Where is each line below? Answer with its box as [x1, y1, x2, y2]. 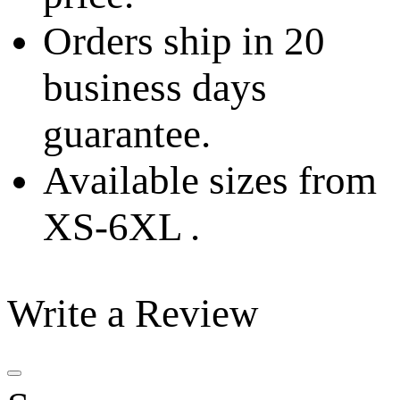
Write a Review [7, 291, 259, 337]
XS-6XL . [43, 204, 200, 250]
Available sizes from [43, 158, 377, 204]
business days [43, 65, 267, 111]
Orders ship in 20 [43, 19, 325, 64]
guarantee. [43, 112, 211, 157]
